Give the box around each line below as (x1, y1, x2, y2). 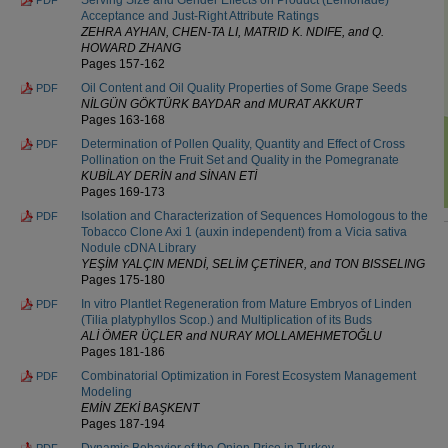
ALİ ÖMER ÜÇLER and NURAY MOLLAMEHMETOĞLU (81, 328, 382, 343)
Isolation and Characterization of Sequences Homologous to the (81, 208, 428, 223)
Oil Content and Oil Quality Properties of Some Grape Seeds (81, 80, 407, 95)
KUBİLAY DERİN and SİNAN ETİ (81, 168, 257, 183)
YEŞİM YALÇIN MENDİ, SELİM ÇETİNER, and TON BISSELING (81, 256, 425, 271)
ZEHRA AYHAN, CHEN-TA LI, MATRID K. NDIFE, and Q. (81, 24, 384, 39)
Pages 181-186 (81, 344, 165, 359)
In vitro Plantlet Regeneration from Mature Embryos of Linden (81, 296, 412, 311)
